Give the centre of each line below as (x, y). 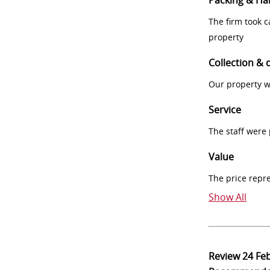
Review (225, 256)
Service (225, 110)
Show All (228, 197)
